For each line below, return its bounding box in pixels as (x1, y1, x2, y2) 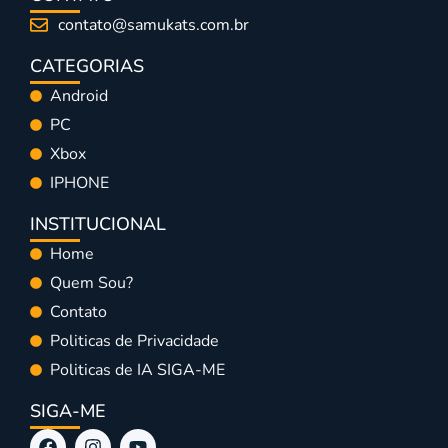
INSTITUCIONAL (30, 211, 166, 236)
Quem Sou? (50, 271, 133, 294)
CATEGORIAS (30, 53, 144, 78)
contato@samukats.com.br (57, 13, 249, 36)
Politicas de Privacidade (50, 329, 219, 352)
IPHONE (50, 171, 109, 194)
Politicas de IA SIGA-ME (50, 358, 225, 381)
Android (50, 84, 108, 107)
